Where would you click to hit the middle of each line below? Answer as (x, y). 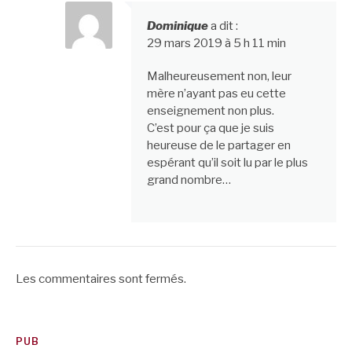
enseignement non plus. (210, 111)
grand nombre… (189, 180)
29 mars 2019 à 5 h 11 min (216, 44)
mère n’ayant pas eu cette (216, 94)
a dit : (224, 26)
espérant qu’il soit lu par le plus (227, 163)
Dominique (177, 26)
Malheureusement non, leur (219, 77)
